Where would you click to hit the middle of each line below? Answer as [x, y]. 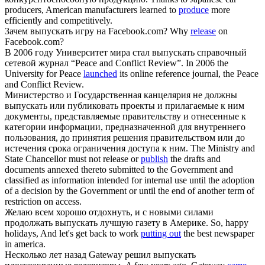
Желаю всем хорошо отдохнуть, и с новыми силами [109, 212]
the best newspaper [218, 234]
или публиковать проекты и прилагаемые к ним [146, 106]
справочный [221, 53]
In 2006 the [207, 63]
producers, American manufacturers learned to [92, 10]
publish [154, 159]
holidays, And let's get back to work [73, 234]
